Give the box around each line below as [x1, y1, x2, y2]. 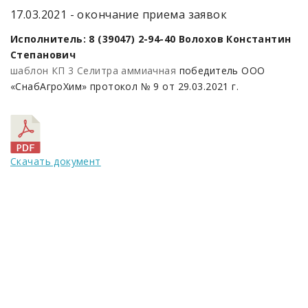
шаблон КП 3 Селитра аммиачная [10, 64, 177, 77]
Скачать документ [10, 155, 101, 168]
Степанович [10, 48, 76, 61]
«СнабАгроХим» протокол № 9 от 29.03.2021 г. [10, 80, 239, 93]
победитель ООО [176, 64, 265, 77]
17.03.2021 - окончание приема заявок [10, 7, 228, 22]
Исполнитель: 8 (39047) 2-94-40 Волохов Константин [10, 32, 291, 45]
